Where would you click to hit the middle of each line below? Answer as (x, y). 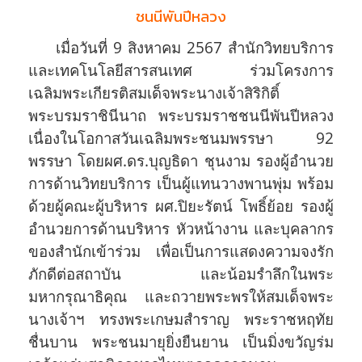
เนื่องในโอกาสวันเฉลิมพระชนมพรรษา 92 (181, 138)
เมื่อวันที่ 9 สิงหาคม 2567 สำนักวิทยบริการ (189, 48)
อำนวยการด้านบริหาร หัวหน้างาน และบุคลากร (181, 229)
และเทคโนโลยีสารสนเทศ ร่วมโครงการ (181, 70)
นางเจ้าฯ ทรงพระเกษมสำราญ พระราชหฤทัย (181, 319)
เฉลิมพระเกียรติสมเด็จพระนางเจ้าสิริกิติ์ (154, 93)
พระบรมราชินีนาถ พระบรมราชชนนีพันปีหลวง (181, 116)
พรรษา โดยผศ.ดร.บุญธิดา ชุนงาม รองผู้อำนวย (181, 161)
